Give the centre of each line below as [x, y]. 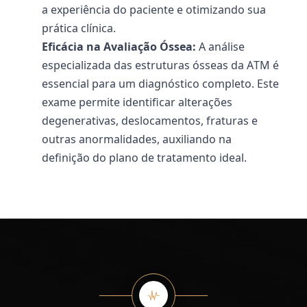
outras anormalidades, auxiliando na [137, 139]
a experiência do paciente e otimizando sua [154, 10]
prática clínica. [79, 28]
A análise [220, 47]
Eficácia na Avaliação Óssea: [119, 47]
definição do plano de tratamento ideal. [144, 158]
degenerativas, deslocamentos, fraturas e [150, 121]
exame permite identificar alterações [137, 102]
